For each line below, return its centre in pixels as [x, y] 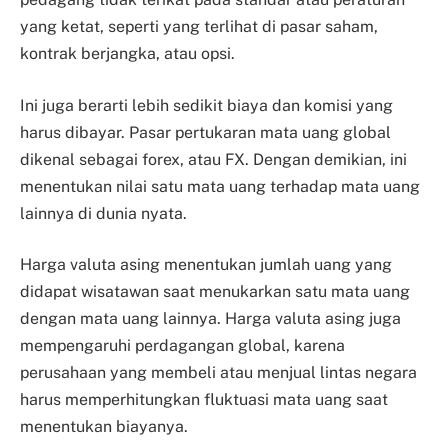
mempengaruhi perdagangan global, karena [182, 346]
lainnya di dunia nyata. [103, 213]
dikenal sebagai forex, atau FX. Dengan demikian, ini [213, 159]
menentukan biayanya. [104, 427]
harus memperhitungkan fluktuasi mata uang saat [204, 400]
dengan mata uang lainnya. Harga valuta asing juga [210, 319]
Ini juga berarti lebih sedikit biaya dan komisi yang [206, 105]
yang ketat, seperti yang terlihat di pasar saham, [199, 27]
